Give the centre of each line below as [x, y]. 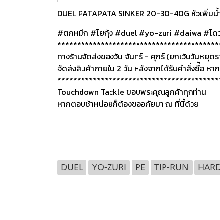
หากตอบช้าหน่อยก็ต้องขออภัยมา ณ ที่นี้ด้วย [128, 104]
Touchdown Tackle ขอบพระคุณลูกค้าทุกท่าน [132, 92]
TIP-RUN [172, 167]
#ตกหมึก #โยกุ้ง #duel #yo [106, 33]
